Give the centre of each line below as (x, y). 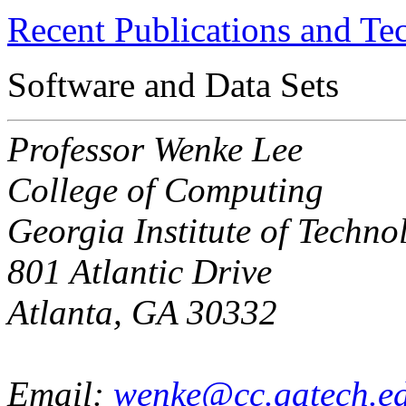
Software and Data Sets (173, 84)
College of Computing (165, 189)
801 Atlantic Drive (140, 271)
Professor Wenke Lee (155, 149)
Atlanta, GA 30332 (142, 312)
